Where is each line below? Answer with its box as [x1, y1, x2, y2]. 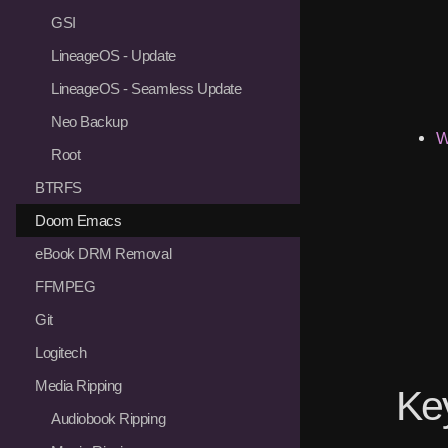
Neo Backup [51, 112, 128, 130]
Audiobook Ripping [51, 409, 166, 427]
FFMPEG [35, 277, 96, 295]
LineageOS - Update [51, 46, 176, 64]
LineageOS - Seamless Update [51, 79, 242, 97]
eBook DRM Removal [35, 244, 172, 262]
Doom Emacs [35, 211, 122, 229]
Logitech [35, 343, 87, 361]
